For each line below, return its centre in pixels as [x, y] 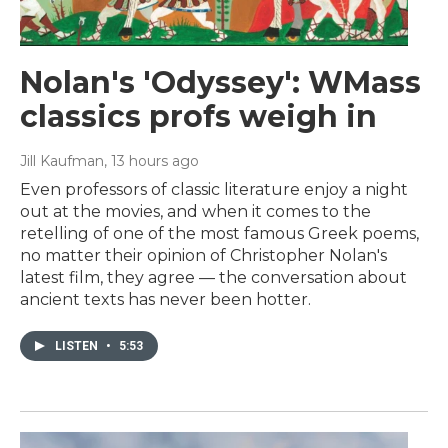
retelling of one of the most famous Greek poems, [219, 233]
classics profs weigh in [198, 116]
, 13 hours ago [151, 160]
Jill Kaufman [62, 160]
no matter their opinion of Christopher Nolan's [203, 255]
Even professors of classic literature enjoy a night [214, 189]
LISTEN [78, 345]
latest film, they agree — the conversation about [213, 277]
